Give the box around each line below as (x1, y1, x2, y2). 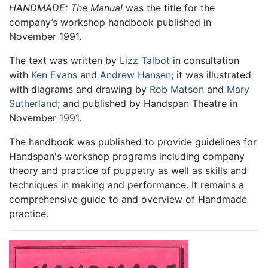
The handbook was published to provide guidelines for (9, 135, 257, 148)
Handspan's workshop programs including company (9, 150, 245, 162)
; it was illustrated (171, 68, 251, 81)
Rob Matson (150, 83, 204, 95)
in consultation (170, 54, 239, 66)
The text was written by (9, 54, 120, 66)
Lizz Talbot (120, 54, 170, 66)
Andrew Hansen (100, 68, 171, 81)
